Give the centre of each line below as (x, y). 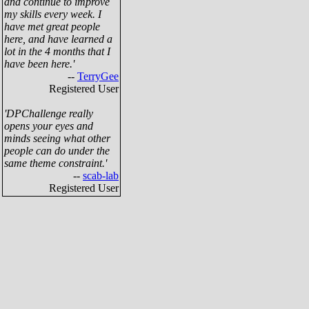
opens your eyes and (49, 126)
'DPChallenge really (49, 113)
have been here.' (39, 64)
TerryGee (98, 76)
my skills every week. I (53, 14)
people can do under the (57, 151)
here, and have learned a (58, 39)
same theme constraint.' (56, 163)
